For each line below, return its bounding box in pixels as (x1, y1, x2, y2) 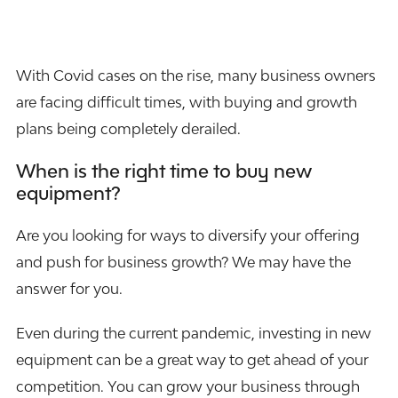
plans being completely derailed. (15, 120, 241, 139)
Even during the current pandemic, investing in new (15, 324, 371, 343)
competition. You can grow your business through (15, 378, 360, 396)
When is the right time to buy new (15, 160, 312, 182)
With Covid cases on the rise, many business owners (15, 67, 376, 85)
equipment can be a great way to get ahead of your (15, 351, 369, 370)
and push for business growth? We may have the (15, 253, 351, 272)
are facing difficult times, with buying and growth (15, 93, 357, 112)
